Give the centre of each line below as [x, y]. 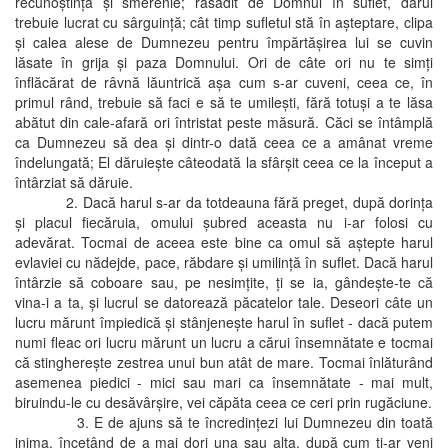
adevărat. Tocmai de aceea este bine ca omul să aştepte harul [224, 241]
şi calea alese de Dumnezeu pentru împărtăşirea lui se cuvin [224, 41]
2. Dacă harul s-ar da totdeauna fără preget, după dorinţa [224, 201]
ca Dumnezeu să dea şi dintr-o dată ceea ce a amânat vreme [224, 141]
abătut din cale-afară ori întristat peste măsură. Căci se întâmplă [224, 121]
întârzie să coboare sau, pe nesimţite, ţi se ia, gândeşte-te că [224, 281]
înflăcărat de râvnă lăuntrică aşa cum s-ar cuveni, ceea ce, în [224, 81]
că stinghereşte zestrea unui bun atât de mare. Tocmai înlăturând [224, 361]
